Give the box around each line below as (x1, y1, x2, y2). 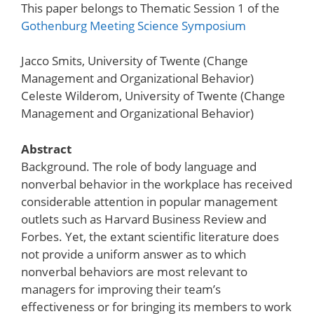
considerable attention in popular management (21, 193, 278, 210)
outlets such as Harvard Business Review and (21, 210, 266, 227)
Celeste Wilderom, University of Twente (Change (21, 88, 285, 104)
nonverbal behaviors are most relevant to (21, 263, 247, 280)
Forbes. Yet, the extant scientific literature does (21, 228, 279, 245)
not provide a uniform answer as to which (21, 245, 246, 262)
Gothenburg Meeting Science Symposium (21, 17, 246, 34)
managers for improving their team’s (21, 280, 221, 297)
